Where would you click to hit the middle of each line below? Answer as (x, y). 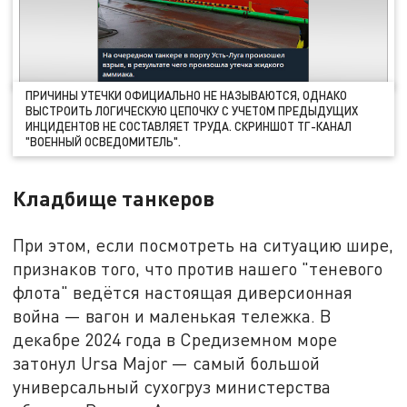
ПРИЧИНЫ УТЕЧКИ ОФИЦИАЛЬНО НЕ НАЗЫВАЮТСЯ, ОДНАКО (187, 96)
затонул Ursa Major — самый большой (167, 362)
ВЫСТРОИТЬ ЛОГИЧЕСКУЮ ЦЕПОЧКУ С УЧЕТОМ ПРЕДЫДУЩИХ (192, 111)
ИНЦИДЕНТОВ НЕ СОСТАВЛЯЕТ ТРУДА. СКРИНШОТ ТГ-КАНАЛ (189, 127)
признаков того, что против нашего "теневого (198, 268)
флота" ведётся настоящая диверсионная (183, 292)
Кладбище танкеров (114, 198)
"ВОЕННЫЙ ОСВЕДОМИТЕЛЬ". (104, 142)
